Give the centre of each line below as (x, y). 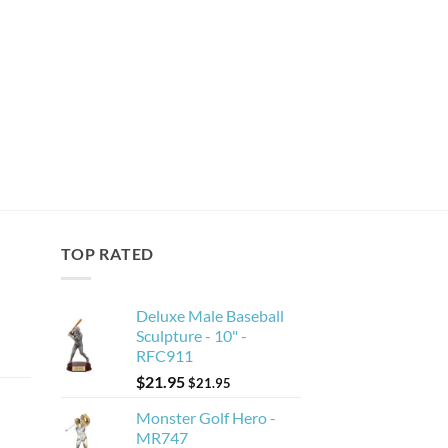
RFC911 (164, 355)
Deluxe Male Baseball (210, 315)
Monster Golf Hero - (206, 417)
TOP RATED (108, 254)
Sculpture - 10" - (191, 335)
